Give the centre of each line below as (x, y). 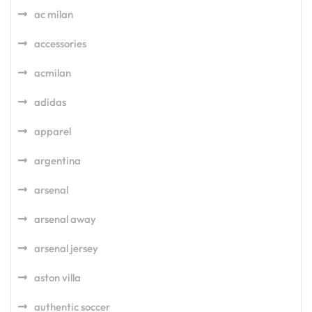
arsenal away (65, 219)
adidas (50, 102)
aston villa (57, 278)
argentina (57, 161)
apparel (53, 132)
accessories (60, 44)
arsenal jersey (66, 249)
